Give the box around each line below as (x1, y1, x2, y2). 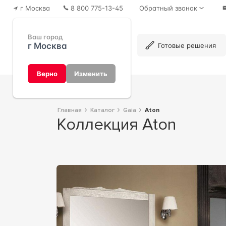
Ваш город (28, 33, 64, 41)
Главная (60, 106, 82, 114)
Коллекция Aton (66, 115, 176, 135)
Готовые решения (158, 41, 216, 49)
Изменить (74, 70, 107, 78)
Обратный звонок (139, 4, 197, 12)
